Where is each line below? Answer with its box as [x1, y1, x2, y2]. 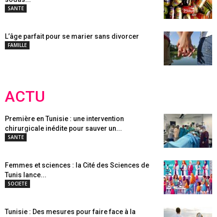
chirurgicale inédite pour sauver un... [5, 124, 122, 132]
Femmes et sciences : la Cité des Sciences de [5, 161, 149, 169]
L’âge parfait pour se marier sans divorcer [5, 32, 139, 40]
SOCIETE [8, 180, 27, 187]
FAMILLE [8, 42, 27, 48]
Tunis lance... [5, 171, 46, 179]
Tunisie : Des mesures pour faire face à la [5, 208, 136, 216]
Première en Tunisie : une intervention [5, 115, 124, 123]
